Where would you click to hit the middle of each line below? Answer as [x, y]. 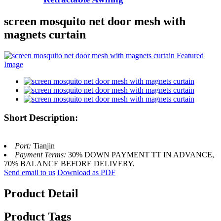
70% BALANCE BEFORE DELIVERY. [69, 164]
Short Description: [41, 118]
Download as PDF [86, 173]
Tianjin [44, 146]
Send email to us [30, 173]
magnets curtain [45, 34]
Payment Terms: [41, 155]
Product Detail [41, 193]
